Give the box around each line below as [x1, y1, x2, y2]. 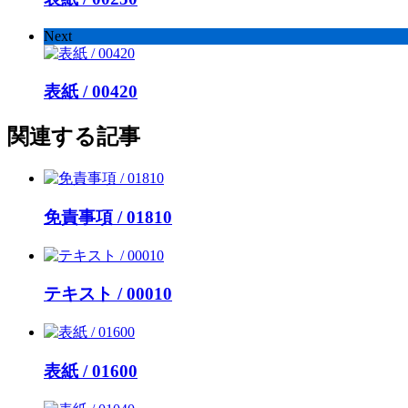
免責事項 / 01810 [44, 208, 172, 227]
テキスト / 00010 [44, 284, 172, 304]
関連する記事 [7, 125, 140, 149]
